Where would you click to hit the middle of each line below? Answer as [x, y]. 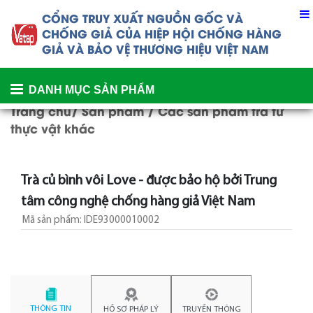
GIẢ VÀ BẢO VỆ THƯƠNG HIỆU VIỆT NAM [155, 49]
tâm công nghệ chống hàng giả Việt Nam [138, 202]
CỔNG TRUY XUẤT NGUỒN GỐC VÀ [143, 18]
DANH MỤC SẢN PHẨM [92, 90]
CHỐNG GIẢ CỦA [93, 33]
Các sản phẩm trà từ [221, 110]
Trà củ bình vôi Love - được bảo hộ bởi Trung [149, 181]
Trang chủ [41, 110]
